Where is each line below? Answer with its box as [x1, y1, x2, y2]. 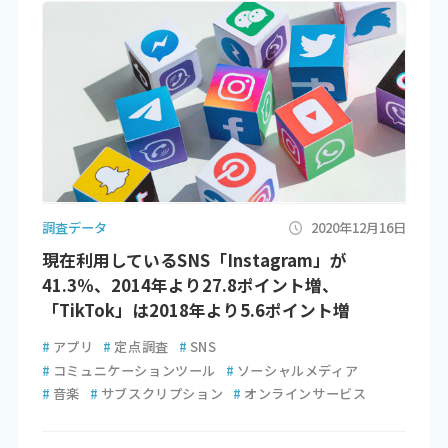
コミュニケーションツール [52, 360, 216, 380]
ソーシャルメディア [236, 360, 359, 380]
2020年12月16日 [311, 217, 407, 237]
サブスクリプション [100, 384, 224, 404]
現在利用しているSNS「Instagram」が [41, 247, 347, 272]
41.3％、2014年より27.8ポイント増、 [41, 272, 339, 297]
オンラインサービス [243, 384, 367, 404]
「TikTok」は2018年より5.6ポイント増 [41, 297, 350, 322]
